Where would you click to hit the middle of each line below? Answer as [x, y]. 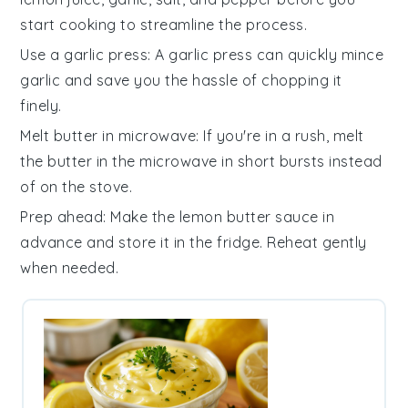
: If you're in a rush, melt [280, 135]
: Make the [141, 216]
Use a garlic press [84, 54]
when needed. [70, 267]
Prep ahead [62, 216]
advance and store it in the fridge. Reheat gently [194, 242]
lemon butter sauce [249, 216]
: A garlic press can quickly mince [266, 54]
